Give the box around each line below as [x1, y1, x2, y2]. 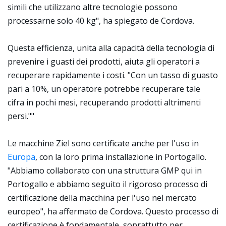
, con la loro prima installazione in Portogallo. [35, 151, 206, 162]
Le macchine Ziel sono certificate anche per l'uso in [8, 138, 199, 149]
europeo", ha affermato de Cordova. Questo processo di [8, 206, 218, 217]
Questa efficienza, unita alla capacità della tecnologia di [8, 42, 214, 53]
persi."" [8, 110, 34, 122]
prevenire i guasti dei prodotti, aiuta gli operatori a [8, 56, 200, 67]
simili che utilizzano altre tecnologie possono [8, 2, 178, 13]
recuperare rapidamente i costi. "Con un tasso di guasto [8, 70, 218, 81]
